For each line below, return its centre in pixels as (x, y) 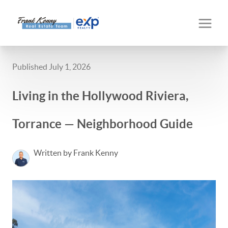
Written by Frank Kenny (76, 153)
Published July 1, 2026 (51, 67)
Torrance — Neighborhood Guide (103, 124)
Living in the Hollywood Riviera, (100, 96)
